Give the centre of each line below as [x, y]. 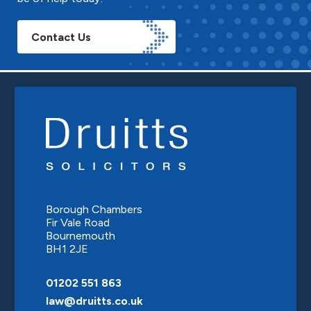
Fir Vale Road [78, 222]
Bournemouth [81, 235]
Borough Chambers [94, 209]
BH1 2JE [67, 249]
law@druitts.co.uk [94, 301]
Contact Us [61, 37]
